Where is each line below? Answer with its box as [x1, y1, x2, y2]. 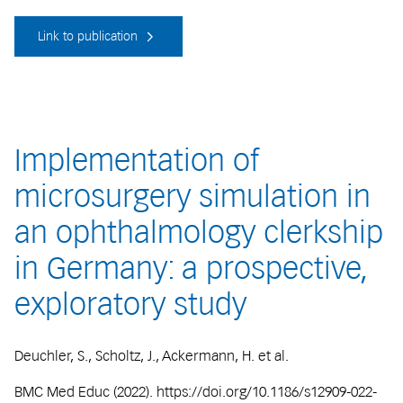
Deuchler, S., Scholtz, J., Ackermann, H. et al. [14, 346, 289, 364]
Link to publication [38, 29, 141, 44]
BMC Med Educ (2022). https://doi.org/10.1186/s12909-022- [14, 382, 377, 400]
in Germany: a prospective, [14, 250, 367, 287]
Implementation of [14, 142, 259, 179]
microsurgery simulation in [14, 178, 371, 215]
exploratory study [14, 286, 246, 323]
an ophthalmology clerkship [14, 214, 383, 251]
